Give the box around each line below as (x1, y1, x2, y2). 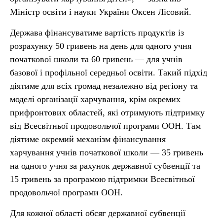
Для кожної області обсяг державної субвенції (10, 208, 185, 218)
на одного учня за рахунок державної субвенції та (10, 161, 200, 171)
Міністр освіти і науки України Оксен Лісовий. (10, 7, 191, 17)
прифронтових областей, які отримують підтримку (10, 108, 205, 117)
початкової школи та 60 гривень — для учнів (10, 54, 183, 64)
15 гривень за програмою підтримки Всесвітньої (10, 174, 195, 184)
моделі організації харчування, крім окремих (10, 94, 181, 104)
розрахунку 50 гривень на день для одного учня (10, 41, 191, 51)
